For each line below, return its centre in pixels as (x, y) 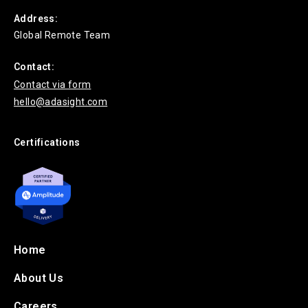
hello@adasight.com (61, 101)
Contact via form (53, 84)
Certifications (47, 142)
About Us (39, 278)
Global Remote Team (62, 35)
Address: (36, 18)
